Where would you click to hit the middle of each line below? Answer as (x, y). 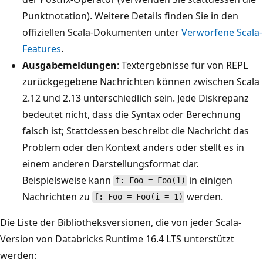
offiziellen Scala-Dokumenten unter (102, 32)
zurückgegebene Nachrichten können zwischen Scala (141, 81)
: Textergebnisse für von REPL (182, 65)
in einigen (210, 180)
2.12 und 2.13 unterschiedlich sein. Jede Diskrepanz (136, 98)
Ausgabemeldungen (70, 65)
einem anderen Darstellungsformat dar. (110, 163)
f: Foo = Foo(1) (150, 181)
